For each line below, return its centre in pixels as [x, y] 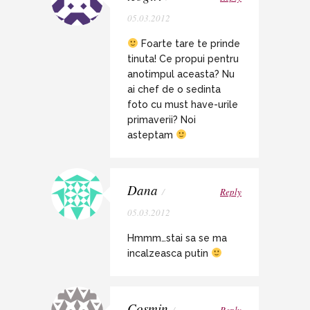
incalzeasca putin [169, 253]
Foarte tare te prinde [189, 43]
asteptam [152, 135]
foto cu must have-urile [183, 104]
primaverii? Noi [162, 119]
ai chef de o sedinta [174, 89]
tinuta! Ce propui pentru [183, 58]
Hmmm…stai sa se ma [177, 238]
